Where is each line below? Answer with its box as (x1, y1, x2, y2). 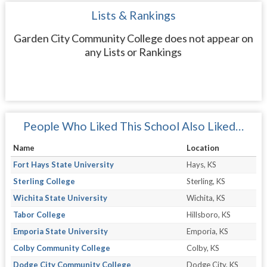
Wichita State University (13, 193, 107, 203)
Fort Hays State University (13, 160, 114, 170)
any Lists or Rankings (85, 45, 182, 59)
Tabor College (13, 210, 66, 220)
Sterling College (13, 176, 75, 187)
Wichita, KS (186, 193, 225, 203)
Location (186, 143, 219, 153)
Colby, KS (186, 243, 219, 253)
